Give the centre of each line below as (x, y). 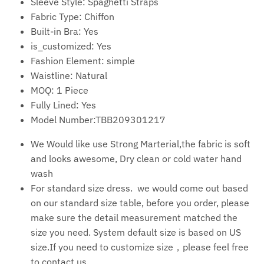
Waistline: (53, 76)
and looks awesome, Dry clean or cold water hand (136, 159)
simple (121, 61)
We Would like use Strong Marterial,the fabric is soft (141, 144)
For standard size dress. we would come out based (139, 188)
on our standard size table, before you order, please (140, 203)
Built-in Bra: (57, 32)
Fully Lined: (56, 105)
